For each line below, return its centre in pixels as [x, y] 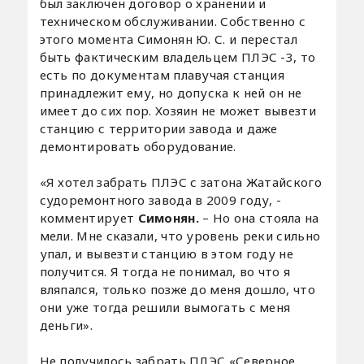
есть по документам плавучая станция [162, 74]
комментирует [89, 217]
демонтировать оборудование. [138, 146]
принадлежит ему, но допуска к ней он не [171, 92]
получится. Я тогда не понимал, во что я [165, 271]
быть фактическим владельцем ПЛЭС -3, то [178, 56]
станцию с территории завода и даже [158, 128]
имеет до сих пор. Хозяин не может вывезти [178, 110]
